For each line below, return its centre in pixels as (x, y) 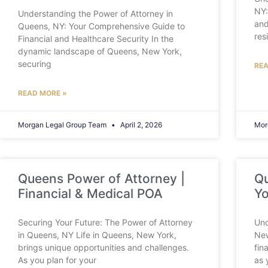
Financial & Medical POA (90, 194)
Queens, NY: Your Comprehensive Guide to (101, 26)
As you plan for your (57, 260)
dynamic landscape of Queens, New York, (100, 51)
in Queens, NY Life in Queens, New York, (97, 235)
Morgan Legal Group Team (63, 125)
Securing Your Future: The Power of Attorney (105, 223)
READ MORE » (42, 93)
